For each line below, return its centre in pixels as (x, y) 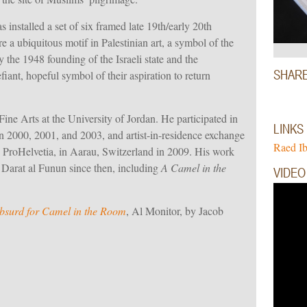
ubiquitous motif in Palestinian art (89, 42)
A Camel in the (194, 168)
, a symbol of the (198, 42)
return (198, 75)
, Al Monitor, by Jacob (175, 211)
